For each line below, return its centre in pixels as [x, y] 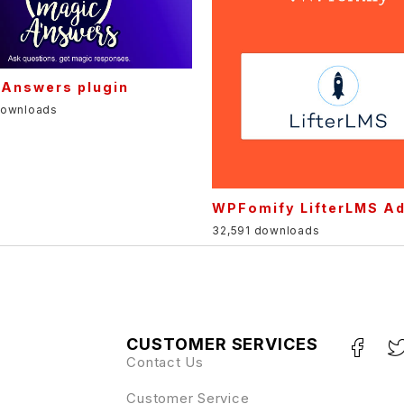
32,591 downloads [266, 230]
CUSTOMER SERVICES [222, 344]
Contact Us [165, 362]
